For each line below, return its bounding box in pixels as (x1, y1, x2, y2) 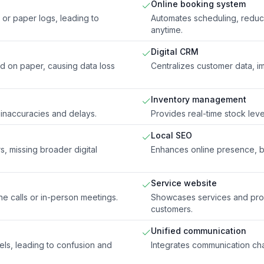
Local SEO (151, 130, 192, 140)
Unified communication (151, 225, 246, 236)
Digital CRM (151, 46, 199, 57)
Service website (151, 177, 217, 188)
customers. (151, 203, 193, 214)
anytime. (151, 24, 183, 35)
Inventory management (151, 94, 246, 104)
